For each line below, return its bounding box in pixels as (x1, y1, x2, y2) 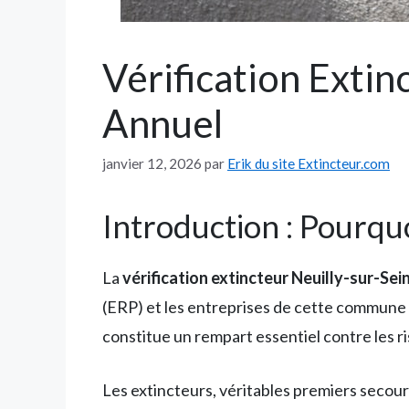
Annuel (102, 100, 223, 147)
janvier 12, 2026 (102, 155, 202, 173)
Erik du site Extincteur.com (227, 155, 390, 173)
